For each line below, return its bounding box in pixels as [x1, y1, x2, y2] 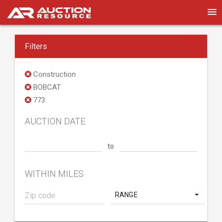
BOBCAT [31, 83, 61, 92]
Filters [25, 42, 47, 51]
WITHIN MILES [25, 168, 84, 179]
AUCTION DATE [25, 116, 85, 126]
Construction [31, 70, 76, 79]
